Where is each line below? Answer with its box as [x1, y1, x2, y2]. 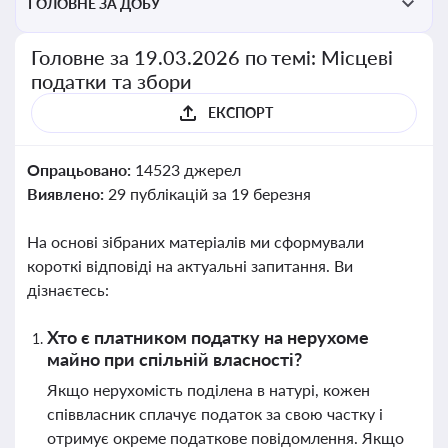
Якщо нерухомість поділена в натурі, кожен [47, 380, 370, 399]
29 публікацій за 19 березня [107, 184, 311, 203]
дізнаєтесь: [27, 280, 109, 299]
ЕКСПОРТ [207, 104, 273, 121]
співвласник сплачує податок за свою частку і [47, 404, 383, 423]
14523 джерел [134, 160, 241, 179]
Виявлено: [27, 184, 108, 203]
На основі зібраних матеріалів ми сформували [27, 232, 364, 251]
